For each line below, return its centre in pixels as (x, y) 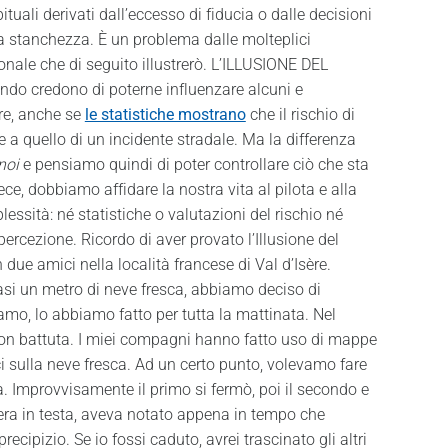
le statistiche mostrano (165, 114)
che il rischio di (300, 114)
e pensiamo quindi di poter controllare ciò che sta (193, 164)
